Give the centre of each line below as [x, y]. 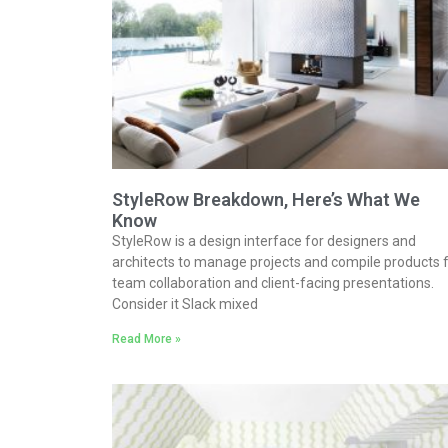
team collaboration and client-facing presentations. [273, 282]
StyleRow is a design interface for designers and [264, 240]
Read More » [146, 338]
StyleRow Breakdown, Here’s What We [266, 199]
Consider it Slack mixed [185, 303]
